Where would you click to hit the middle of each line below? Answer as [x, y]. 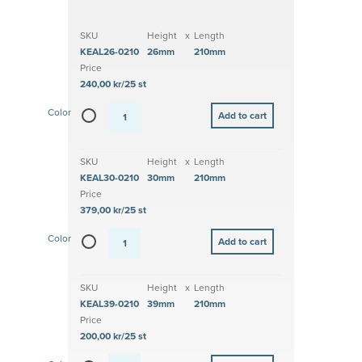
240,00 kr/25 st [113, 84]
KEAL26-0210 [109, 52]
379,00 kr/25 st [113, 210]
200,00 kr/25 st [113, 337]
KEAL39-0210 [109, 304]
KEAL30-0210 [109, 178]
